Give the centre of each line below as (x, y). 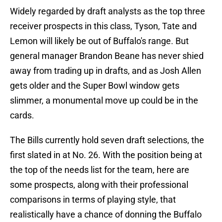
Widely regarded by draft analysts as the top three (108, 11)
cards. (22, 115)
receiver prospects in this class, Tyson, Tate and (103, 26)
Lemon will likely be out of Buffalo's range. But (99, 41)
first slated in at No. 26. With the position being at (106, 155)
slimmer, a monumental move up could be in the (104, 100)
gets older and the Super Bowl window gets (95, 85)
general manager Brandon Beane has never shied (107, 55)
